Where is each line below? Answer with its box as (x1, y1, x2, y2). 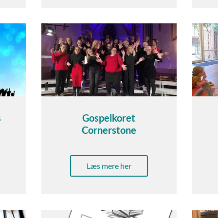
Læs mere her (86, 161, 131, 171)
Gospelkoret (82, 112, 136, 124)
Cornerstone (81, 124, 136, 136)
